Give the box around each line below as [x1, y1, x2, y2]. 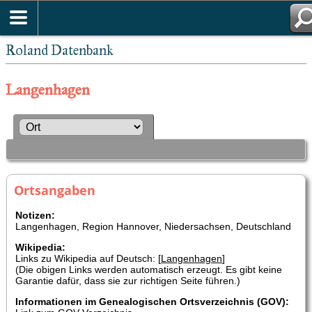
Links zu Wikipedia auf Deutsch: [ [15, 252, 161, 264]
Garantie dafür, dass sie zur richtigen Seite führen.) [15, 274, 240, 286]
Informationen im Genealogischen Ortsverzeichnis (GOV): [15, 295, 289, 307]
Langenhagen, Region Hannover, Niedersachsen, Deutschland [15, 220, 291, 232]
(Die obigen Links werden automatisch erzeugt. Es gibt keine [15, 263, 282, 275]
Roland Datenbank [6, 42, 114, 58]
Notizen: [15, 209, 55, 221]
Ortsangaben [14, 181, 95, 198]
